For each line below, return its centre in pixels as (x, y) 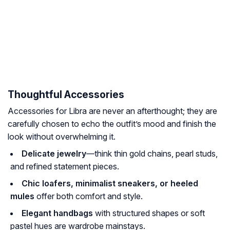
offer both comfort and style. (89, 196)
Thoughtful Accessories (66, 95)
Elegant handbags (57, 213)
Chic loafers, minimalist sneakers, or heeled (110, 184)
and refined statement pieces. (65, 167)
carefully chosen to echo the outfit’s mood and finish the (112, 124)
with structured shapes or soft (149, 213)
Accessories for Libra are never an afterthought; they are (112, 111)
